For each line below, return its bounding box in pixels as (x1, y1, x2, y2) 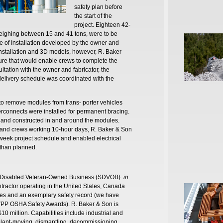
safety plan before (74, 3, 122, 10)
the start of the (74, 12, 112, 19)
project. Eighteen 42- (74, 21, 130, 28)
